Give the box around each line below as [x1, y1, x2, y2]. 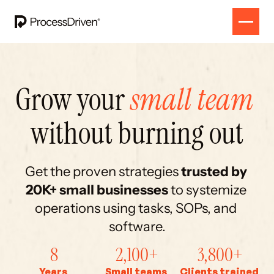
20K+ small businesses [25, 182, 171, 198]
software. [108, 218, 166, 235]
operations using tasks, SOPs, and [35, 200, 237, 217]
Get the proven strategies [24, 163, 181, 180]
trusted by [180, 163, 247, 180]
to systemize [170, 182, 246, 198]
